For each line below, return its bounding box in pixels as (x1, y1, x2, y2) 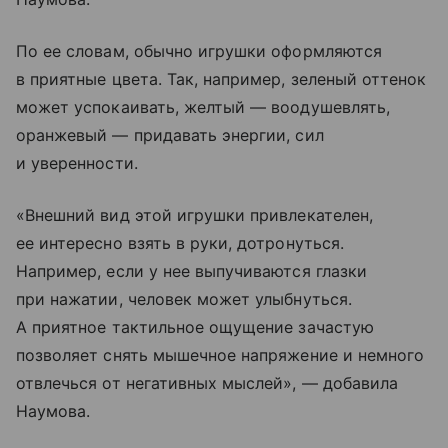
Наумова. (16, 400, 91, 421)
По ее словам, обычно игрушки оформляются (16, 40, 382, 61)
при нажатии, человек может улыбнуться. (16, 288, 352, 309)
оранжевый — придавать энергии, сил (16, 124, 324, 145)
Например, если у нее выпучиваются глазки (16, 260, 367, 281)
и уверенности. (16, 152, 138, 173)
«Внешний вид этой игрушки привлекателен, (16, 204, 373, 225)
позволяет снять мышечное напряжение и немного (16, 344, 425, 365)
